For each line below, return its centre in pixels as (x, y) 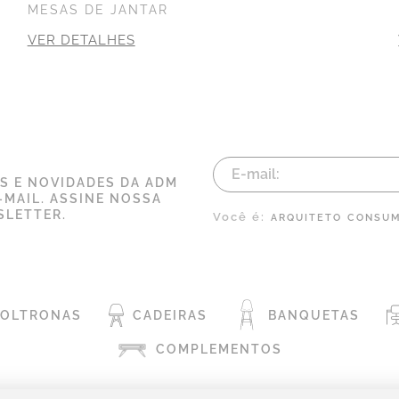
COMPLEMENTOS (219, 349)
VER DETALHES (81, 40)
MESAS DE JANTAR (98, 9)
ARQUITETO (306, 217)
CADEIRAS (171, 315)
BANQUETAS (314, 315)
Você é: (239, 216)
